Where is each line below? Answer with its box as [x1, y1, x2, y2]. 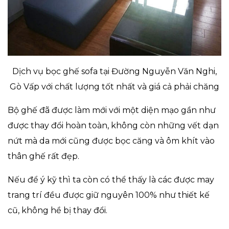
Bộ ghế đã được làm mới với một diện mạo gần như [8, 105, 216, 115]
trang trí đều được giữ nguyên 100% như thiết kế [8, 190, 210, 200]
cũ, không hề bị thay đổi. [8, 205, 107, 215]
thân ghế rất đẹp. [8, 151, 79, 161]
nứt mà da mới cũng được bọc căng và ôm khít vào [8, 135, 215, 146]
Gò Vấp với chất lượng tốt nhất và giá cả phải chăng [10, 81, 219, 91]
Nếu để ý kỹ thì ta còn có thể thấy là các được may [8, 174, 214, 185]
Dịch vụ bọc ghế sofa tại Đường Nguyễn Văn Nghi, [12, 66, 217, 76]
